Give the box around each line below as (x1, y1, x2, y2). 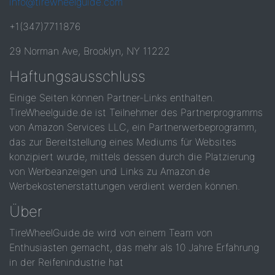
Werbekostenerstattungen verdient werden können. (9, 180, 240, 192)
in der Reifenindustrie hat (9, 256, 123, 268)
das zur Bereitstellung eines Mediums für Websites (9, 136, 236, 148)
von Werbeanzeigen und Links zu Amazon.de (9, 165, 210, 177)
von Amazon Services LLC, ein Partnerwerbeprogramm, (9, 121, 257, 133)
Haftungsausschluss (9, 68, 145, 85)
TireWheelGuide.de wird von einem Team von (9, 227, 212, 239)
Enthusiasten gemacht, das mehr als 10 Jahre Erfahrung (9, 241, 259, 254)
